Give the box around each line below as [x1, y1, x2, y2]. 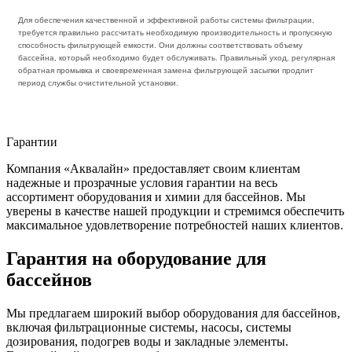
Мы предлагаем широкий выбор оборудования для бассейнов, [6, 306, 340, 320]
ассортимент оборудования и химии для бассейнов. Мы [6, 189, 306, 203]
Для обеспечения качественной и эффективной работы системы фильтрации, [17, 15, 314, 24]
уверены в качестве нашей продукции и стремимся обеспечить [6, 203, 344, 218]
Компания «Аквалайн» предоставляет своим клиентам [6, 161, 300, 175]
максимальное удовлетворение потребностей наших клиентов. [6, 218, 343, 232]
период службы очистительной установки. [17, 78, 178, 87]
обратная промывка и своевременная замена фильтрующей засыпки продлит [17, 65, 313, 75]
